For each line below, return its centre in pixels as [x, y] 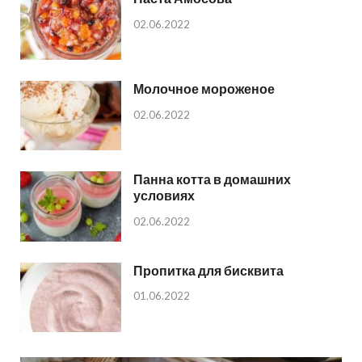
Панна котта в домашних [212, 179]
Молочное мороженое [204, 89]
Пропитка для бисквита [208, 270]
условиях [164, 196]
